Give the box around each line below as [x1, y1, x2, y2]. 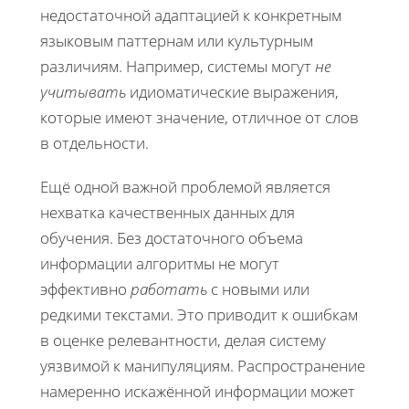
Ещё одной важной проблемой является [40, 175, 330, 197]
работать [131, 278, 207, 299]
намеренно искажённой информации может [40, 380, 355, 402]
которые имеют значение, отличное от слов [40, 106, 359, 128]
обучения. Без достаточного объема [40, 226, 303, 248]
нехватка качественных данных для [40, 201, 295, 223]
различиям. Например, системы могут [40, 55, 315, 77]
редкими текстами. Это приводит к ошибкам [40, 303, 358, 325]
